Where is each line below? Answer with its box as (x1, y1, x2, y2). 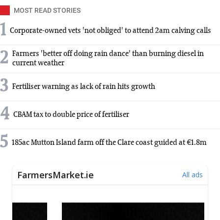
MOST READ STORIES (14, 6, 81, 15)
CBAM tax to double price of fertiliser (13, 110, 129, 119)
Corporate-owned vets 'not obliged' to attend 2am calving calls (10, 27, 211, 35)
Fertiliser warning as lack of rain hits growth (12, 82, 155, 91)
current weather (12, 59, 64, 68)
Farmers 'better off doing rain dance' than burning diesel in (12, 50, 204, 58)
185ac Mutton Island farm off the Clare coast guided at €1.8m (12, 138, 207, 147)
